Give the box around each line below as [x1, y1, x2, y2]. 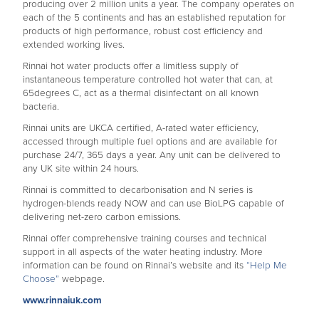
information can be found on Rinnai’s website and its [23, 259, 246, 271]
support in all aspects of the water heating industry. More [23, 246, 263, 258]
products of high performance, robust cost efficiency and [23, 25, 263, 37]
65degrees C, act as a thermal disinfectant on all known [23, 87, 258, 99]
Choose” [23, 273, 59, 285]
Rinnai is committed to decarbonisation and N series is [23, 184, 253, 196]
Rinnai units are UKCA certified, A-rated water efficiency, [23, 122, 258, 134]
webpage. [59, 273, 105, 285]
